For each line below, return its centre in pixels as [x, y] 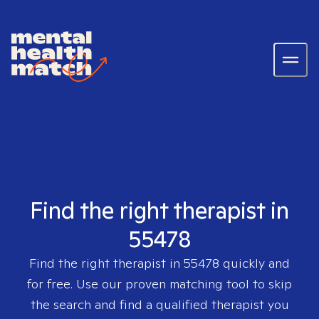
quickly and [255, 263]
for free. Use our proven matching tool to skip [159, 284]
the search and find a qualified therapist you [159, 304]
